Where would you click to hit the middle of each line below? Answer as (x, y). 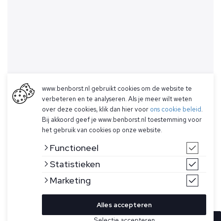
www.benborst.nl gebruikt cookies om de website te (117, 89)
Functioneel (74, 148)
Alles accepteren (124, 205)
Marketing (70, 180)
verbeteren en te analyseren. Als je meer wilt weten (117, 99)
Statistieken (75, 164)
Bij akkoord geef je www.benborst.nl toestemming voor (122, 120)
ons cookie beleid (176, 109)
